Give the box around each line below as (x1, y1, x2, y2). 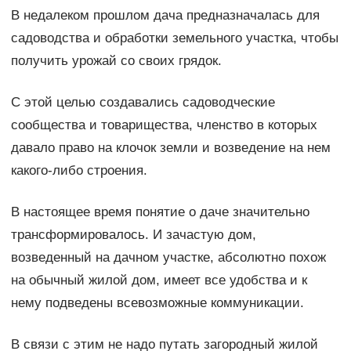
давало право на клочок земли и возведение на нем (10, 139, 331, 155)
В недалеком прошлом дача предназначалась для (10, 7, 320, 23)
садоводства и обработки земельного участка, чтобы (10, 30, 338, 45)
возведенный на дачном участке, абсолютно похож (10, 249, 326, 265)
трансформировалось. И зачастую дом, (10, 226, 256, 242)
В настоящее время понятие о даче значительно (10, 204, 309, 219)
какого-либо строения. (10, 162, 147, 178)
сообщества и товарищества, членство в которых (10, 117, 317, 132)
